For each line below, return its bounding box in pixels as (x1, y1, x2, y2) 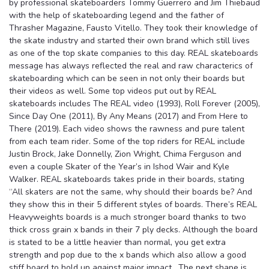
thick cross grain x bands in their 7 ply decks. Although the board (9, 223, 258, 235)
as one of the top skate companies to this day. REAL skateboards (9, 47, 258, 59)
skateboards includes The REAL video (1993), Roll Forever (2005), (9, 97, 260, 109)
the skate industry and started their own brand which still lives (9, 34, 250, 46)
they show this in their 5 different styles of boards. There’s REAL (9, 198, 257, 210)
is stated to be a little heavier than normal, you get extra (9, 236, 226, 248)
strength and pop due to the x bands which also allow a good (9, 249, 246, 261)
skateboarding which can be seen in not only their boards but (9, 72, 244, 84)
